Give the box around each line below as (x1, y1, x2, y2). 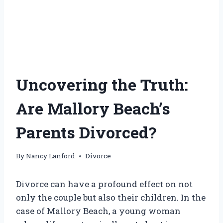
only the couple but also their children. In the (16, 192, 206, 204)
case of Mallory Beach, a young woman (16, 205, 181, 217)
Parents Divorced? (16, 121, 156, 143)
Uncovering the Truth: (16, 73, 188, 95)
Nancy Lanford (26, 151, 76, 161)
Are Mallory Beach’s (16, 97, 170, 119)
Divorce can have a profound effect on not (16, 178, 193, 190)
